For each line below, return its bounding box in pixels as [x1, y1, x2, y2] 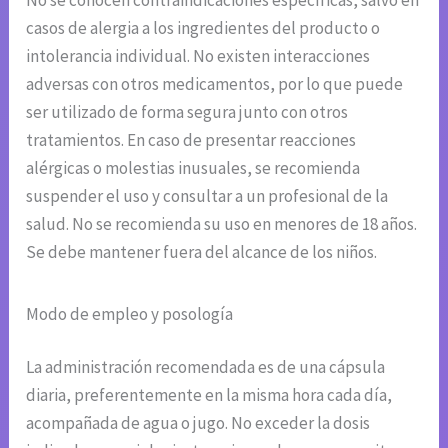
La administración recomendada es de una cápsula [26, 356, 386, 379]
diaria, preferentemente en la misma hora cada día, [26, 384, 393, 407]
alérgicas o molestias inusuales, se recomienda [26, 156, 361, 179]
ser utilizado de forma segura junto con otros [26, 100, 349, 123]
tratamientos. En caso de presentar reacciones [26, 128, 357, 151]
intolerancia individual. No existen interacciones [26, 44, 371, 67]
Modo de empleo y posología [26, 302, 234, 325]
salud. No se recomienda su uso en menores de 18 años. [26, 212, 418, 235]
